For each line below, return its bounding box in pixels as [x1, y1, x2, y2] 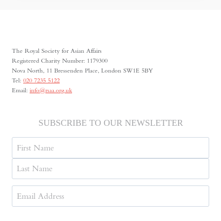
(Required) [136, 200, 173, 211]
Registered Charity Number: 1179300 [12, 57, 108, 65]
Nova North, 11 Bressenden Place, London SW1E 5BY [12, 67, 153, 74]
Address [110, 200, 136, 211]
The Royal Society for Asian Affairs [12, 47, 102, 55]
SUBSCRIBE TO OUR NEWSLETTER [38, 118, 183, 128]
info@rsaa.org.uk [30, 86, 72, 94]
